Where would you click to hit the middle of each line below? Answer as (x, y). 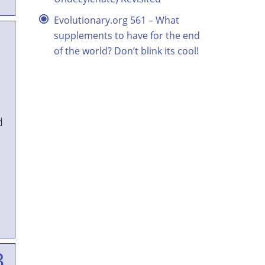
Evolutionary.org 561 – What (117, 20)
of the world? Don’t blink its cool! (126, 51)
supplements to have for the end (127, 35)
